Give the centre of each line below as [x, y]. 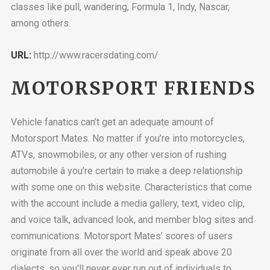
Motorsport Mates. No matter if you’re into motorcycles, [127, 139]
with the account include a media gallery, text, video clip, [127, 204]
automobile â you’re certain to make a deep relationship [127, 171]
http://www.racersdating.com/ [95, 55]
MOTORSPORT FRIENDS [133, 88]
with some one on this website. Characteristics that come [131, 187]
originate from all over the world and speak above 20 [121, 253]
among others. [40, 24]
